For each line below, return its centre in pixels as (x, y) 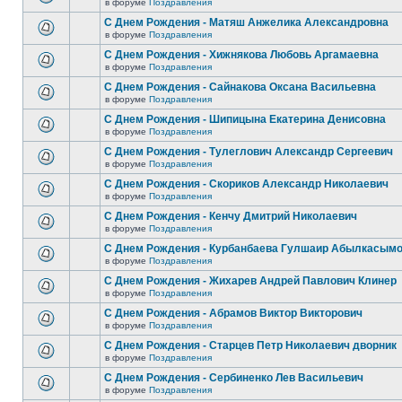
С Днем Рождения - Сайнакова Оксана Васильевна (240, 87)
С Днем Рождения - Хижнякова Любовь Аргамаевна (241, 55)
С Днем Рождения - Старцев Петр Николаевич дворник (250, 345)
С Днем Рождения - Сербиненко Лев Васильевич (234, 378)
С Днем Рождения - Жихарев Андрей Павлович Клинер (250, 281)
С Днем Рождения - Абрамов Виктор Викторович (233, 313)
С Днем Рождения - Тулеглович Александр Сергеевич (249, 152)
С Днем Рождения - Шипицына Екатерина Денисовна (245, 119)
